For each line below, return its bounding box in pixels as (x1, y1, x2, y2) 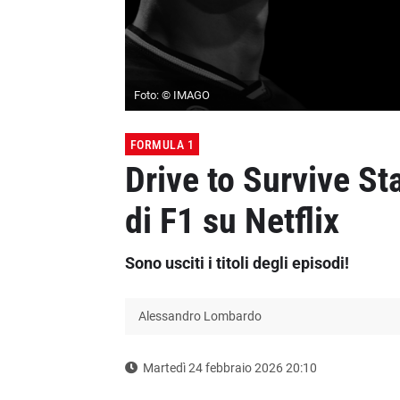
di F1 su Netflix (124, 200, 339, 243)
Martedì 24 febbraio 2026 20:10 (142, 361, 317, 376)
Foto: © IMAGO (133, 88, 210, 103)
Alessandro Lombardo (137, 309, 262, 324)
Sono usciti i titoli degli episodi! (124, 254, 349, 273)
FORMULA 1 (129, 137, 194, 153)
